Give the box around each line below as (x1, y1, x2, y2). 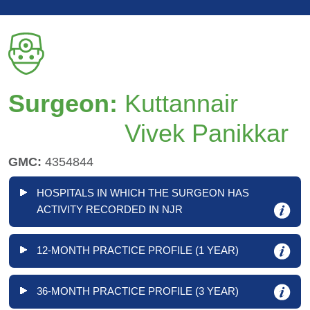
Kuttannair (125, 89, 238, 118)
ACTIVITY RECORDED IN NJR (37, 203, 183, 215)
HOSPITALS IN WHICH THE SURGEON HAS (37, 187, 249, 199)
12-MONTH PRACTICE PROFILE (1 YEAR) (37, 244, 239, 257)
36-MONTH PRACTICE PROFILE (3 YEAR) (37, 285, 239, 298)
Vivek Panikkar (125, 119, 289, 147)
